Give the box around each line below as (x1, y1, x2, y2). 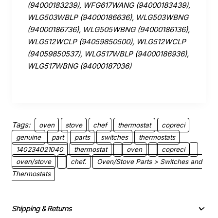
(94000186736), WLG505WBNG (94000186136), (27, 25, 190, 35)
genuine (16, 133, 41, 142)
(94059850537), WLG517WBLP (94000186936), (27, 49, 189, 59)
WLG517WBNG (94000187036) (27, 61, 131, 71)
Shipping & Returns (12, 204, 72, 214)
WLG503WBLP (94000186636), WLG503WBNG (27, 13, 188, 22)
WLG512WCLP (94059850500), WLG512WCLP (27, 37, 186, 47)
